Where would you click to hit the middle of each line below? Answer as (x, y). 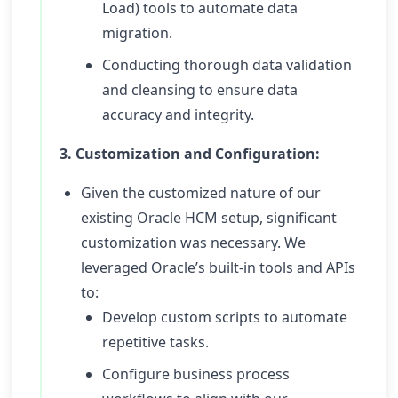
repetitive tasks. (155, 342)
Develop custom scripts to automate (225, 317)
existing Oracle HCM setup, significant (209, 218)
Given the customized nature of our (201, 193)
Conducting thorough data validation (227, 65)
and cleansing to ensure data (200, 90)
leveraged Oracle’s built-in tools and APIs (218, 267)
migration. (137, 33)
